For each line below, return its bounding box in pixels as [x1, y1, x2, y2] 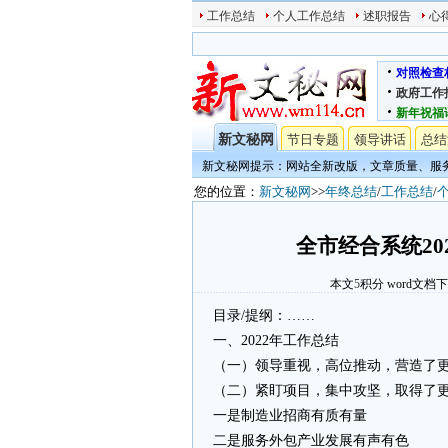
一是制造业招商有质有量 [213, 408, 367, 423]
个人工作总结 [273, 9, 345, 23]
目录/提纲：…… [213, 308, 315, 323]
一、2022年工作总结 [213, 333, 339, 348]
